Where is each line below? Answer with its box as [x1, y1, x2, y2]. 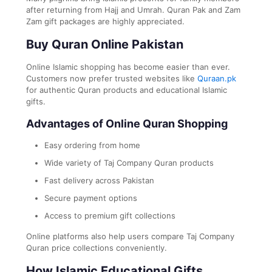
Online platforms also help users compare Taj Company [26, 231, 234, 241]
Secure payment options [44, 192, 137, 203]
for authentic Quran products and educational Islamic [26, 84, 227, 95]
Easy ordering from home [44, 140, 140, 150]
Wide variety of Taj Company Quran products [44, 157, 214, 168]
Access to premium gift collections [44, 210, 175, 220]
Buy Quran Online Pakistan [26, 36, 183, 52]
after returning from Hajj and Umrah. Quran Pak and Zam [26, 4, 240, 15]
